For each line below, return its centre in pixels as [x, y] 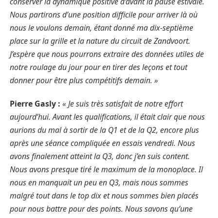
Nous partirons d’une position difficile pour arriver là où [104, 15]
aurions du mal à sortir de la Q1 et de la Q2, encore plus [104, 130]
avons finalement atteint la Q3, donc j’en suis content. [100, 156]
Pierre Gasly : [36, 103]
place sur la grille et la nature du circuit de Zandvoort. [100, 41]
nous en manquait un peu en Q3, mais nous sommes [99, 182]
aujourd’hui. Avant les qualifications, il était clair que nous [107, 117]
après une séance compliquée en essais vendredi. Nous [102, 143]
